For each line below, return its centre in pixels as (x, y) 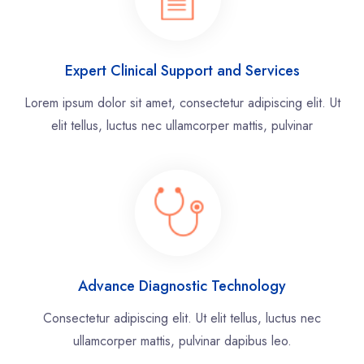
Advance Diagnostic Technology (182, 286)
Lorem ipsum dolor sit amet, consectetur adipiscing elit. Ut (182, 103)
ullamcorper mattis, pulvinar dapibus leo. (182, 341)
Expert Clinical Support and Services (182, 71)
